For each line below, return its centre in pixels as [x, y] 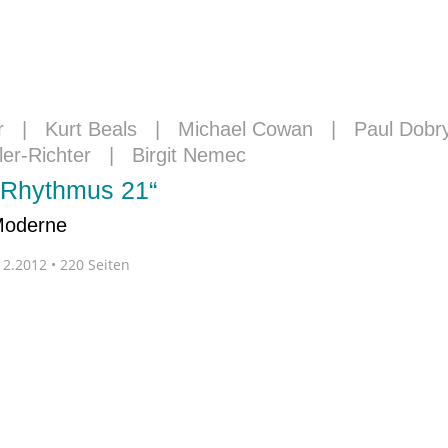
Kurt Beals [91, 129]
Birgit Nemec [189, 155]
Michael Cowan [245, 129]
